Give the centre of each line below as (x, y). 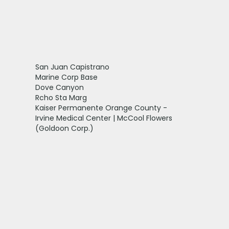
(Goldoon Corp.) (64, 128)
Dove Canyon (59, 87)
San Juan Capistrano (72, 67)
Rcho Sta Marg (61, 97)
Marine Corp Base (66, 77)
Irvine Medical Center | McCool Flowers (104, 118)
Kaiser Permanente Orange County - (101, 108)
